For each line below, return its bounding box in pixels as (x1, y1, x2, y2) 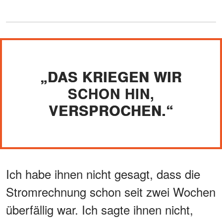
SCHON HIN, (67, 83, 155, 104)
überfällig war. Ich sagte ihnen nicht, (6, 200, 193, 218)
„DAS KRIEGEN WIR (40, 66, 182, 87)
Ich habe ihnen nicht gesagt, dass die (6, 165, 200, 182)
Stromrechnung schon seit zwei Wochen (6, 182, 216, 200)
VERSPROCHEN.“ (49, 100, 173, 120)
